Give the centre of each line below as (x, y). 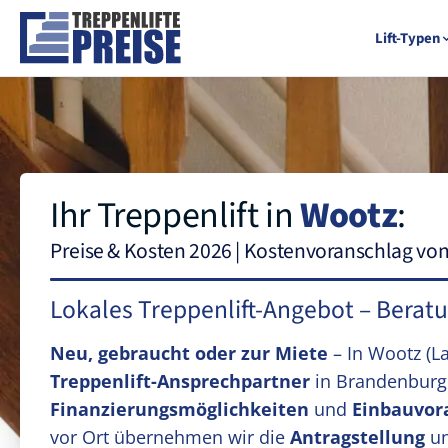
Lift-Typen (407, 38)
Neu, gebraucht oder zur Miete (189, 353)
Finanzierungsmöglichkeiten (179, 409)
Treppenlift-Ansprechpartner (180, 381)
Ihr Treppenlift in (175, 215)
